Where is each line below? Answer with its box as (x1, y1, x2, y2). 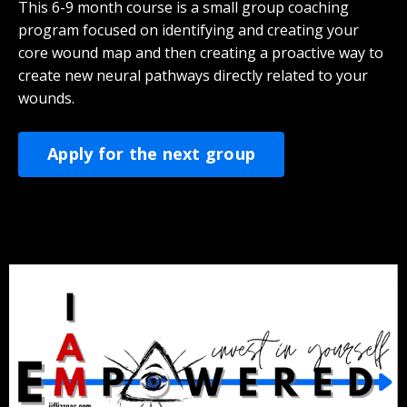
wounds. (18, 87, 74, 108)
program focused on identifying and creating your (18, 19, 359, 40)
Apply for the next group (47, 143, 255, 165)
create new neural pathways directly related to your (18, 65, 368, 85)
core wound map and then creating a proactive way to (18, 42, 383, 63)
